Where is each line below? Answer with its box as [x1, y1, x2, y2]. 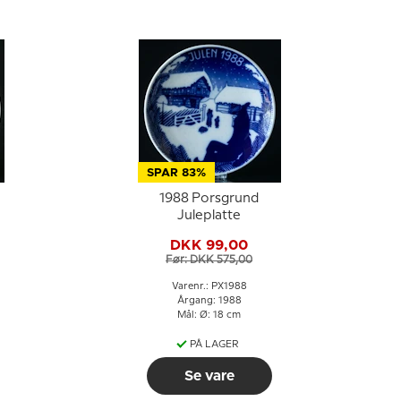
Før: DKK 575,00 [166, 254, 252, 265]
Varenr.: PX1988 [171, 282, 247, 291]
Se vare [183, 369, 235, 383]
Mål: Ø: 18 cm [177, 311, 241, 320]
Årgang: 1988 [176, 296, 242, 305]
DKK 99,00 [170, 237, 248, 252]
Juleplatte [177, 209, 241, 222]
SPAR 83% [146, 167, 206, 179]
